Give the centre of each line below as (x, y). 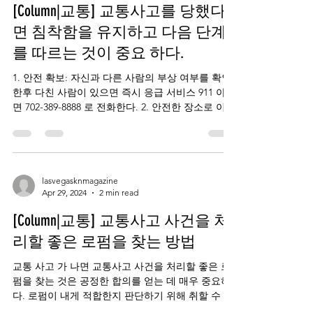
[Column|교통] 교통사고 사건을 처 (121, 220)
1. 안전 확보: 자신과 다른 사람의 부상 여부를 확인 (122, 78)
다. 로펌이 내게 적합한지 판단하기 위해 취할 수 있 (123, 296)
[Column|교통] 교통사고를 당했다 (119, 11)
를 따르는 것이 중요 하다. (98, 53)
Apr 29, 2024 (64, 192)
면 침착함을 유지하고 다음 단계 (119, 32)
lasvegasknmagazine (80, 181)
